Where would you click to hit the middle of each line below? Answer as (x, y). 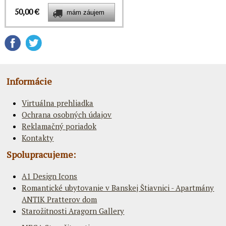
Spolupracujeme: (41, 155)
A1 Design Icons (50, 176)
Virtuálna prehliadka (58, 103)
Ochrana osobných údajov (67, 115)
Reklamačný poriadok (59, 126)
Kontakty (38, 138)
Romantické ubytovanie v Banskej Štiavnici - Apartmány (118, 188)
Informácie (30, 81)
